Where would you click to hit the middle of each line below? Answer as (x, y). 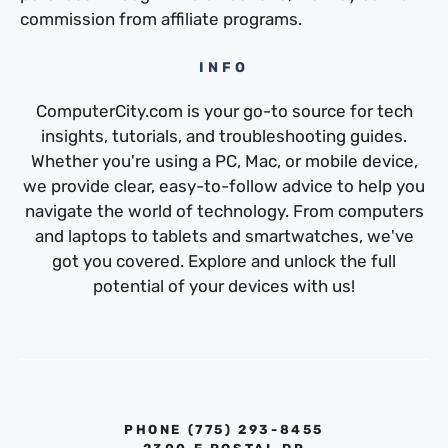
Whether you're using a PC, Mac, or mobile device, (224, 161)
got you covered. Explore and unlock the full (224, 261)
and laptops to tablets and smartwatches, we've (224, 236)
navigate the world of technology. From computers (224, 211)
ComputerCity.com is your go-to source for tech (224, 111)
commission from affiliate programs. (161, 18)
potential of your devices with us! (224, 286)
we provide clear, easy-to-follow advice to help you (224, 186)
